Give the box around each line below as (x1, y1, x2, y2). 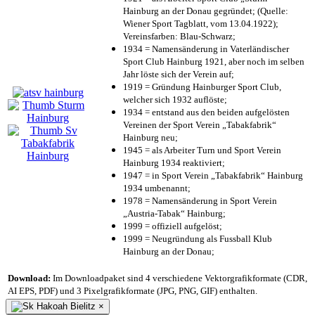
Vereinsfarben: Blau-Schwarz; (123, 30, 236, 41)
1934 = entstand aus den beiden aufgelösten (123, 106, 290, 117)
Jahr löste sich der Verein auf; (123, 68, 234, 79)
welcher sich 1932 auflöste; (123, 94, 227, 105)
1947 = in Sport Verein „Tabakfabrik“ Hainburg (123, 169, 303, 181)
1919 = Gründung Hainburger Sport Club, (123, 81, 281, 92)
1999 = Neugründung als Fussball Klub (123, 233, 272, 244)
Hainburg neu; (123, 131, 178, 143)
